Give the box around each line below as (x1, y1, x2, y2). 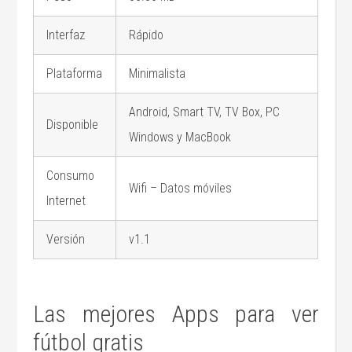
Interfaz (46, 27, 86, 43)
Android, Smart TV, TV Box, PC (129, 104, 280, 120)
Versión (46, 232, 86, 247)
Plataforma (46, 66, 103, 82)
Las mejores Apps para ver (33, 300, 319, 328)
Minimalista (129, 66, 186, 82)
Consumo (46, 168, 95, 184)
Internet (46, 193, 86, 209)
